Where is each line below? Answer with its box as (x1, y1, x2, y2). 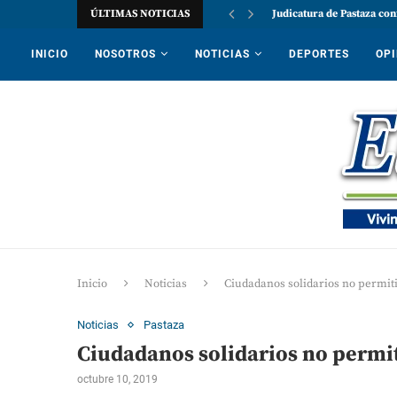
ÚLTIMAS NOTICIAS (90, 7, 190, 20)
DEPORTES (289, 48, 349, 60)
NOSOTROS (95, 48, 156, 60)
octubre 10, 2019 (77, 373, 158, 385)
